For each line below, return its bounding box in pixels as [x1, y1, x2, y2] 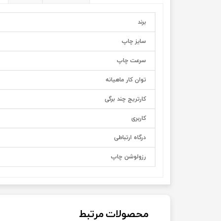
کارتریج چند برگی [105, 95, 146, 103]
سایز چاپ [122, 37, 146, 45]
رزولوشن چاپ [111, 152, 146, 161]
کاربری [131, 114, 146, 122]
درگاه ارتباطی [114, 133, 146, 142]
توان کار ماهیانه [106, 75, 146, 84]
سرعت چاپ [117, 56, 146, 65]
